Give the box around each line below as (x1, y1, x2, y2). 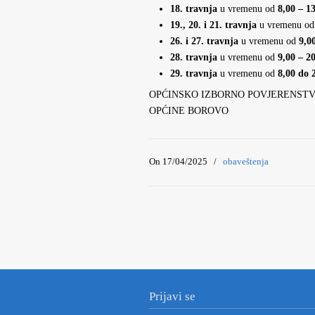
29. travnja (170, 68, 217, 79)
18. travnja (170, 4, 217, 14)
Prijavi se (149, 290, 195, 303)
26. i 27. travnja (170, 36, 238, 46)
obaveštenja (223, 156, 269, 167)
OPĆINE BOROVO (149, 105, 229, 116)
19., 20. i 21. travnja (170, 20, 257, 30)
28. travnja (170, 52, 217, 63)
